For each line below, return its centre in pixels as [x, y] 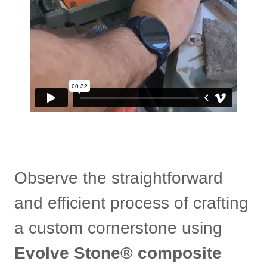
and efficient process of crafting [131, 203]
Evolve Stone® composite [118, 253]
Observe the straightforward [119, 178]
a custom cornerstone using [118, 228]
